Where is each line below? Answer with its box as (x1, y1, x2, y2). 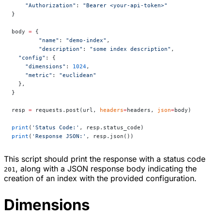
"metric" (12, 72, 52, 79)
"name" (39, 37, 59, 44)
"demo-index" (66, 37, 107, 44)
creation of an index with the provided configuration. (4, 173, 197, 184)
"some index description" (90, 46, 171, 53)
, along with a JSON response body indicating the (15, 164, 197, 174)
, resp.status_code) (79, 124, 144, 131)
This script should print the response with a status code (4, 154, 205, 164)
